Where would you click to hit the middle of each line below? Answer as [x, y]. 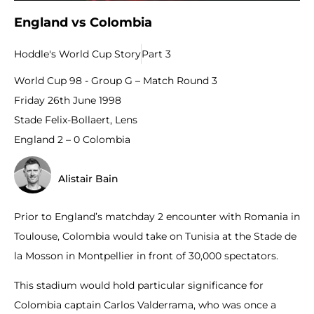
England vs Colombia [83, 22]
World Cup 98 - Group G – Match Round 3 [116, 80]
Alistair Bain [88, 179]
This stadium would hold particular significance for [139, 285]
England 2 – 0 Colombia [72, 139]
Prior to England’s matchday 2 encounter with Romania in [157, 216]
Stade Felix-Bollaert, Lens [76, 120]
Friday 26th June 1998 [68, 100]
